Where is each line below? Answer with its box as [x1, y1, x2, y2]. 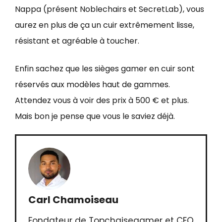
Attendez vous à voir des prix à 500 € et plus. [15, 95, 189, 106]
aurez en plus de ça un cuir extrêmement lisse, [15, 19, 194, 31]
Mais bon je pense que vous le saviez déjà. [15, 111, 175, 122]
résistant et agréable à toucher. [15, 35, 139, 47]
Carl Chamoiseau [28, 193, 118, 207]
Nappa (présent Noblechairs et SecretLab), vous [15, 3, 204, 15]
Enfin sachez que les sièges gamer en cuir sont [15, 63, 195, 74]
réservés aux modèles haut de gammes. [15, 79, 170, 90]
